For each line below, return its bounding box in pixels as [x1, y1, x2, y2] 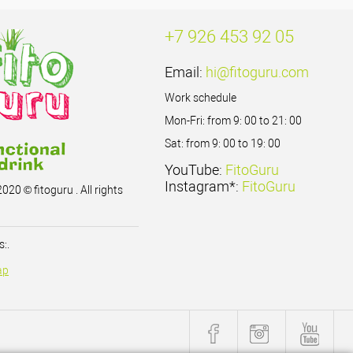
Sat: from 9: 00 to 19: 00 [165, 137, 281, 150]
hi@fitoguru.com [206, 64, 309, 81]
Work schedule [165, 91, 236, 105]
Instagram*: [165, 178, 242, 195]
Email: [165, 64, 206, 81]
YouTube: [165, 162, 225, 179]
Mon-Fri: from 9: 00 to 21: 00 [165, 114, 302, 128]
